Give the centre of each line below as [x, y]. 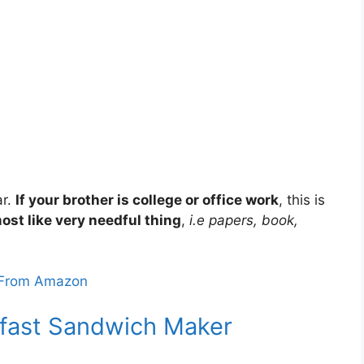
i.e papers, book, [242, 220]
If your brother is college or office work [147, 199]
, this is [302, 199]
